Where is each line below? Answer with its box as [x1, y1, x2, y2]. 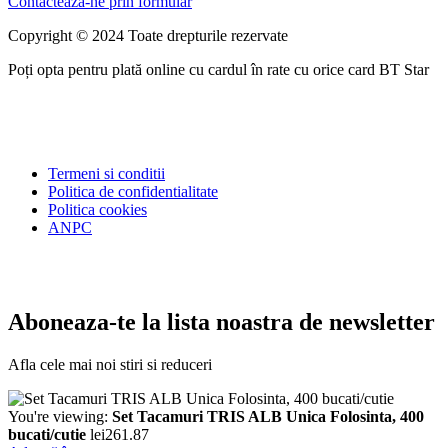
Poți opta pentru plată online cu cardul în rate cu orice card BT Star [8, 61, 429, 79]
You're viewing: [8, 407, 112, 425]
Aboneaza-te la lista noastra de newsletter [8, 309, 435, 336]
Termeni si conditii [48, 165, 165, 183]
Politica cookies [48, 201, 147, 219]
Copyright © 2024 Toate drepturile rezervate [8, 27, 292, 45]
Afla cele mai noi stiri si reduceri [8, 355, 212, 373]
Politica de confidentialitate [48, 183, 218, 201]
